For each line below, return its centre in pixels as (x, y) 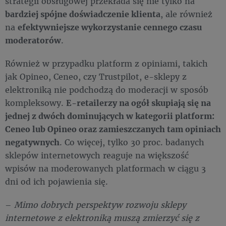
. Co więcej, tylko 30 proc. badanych (132, 142)
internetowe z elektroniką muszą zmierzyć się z (102, 218)
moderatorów (33, 40)
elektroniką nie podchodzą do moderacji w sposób (107, 90)
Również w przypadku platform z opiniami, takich (106, 63)
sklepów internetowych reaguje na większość (97, 155)
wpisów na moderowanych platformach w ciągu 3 (105, 168)
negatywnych (32, 142)
